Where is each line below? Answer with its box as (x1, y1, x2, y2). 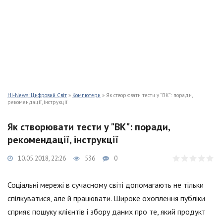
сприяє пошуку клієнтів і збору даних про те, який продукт (7, 207, 206, 217)
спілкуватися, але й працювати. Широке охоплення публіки (7, 193, 205, 203)
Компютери (72, 92, 101, 99)
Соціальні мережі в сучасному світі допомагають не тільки (7, 180, 204, 190)
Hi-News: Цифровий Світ (7, 92, 67, 99)
